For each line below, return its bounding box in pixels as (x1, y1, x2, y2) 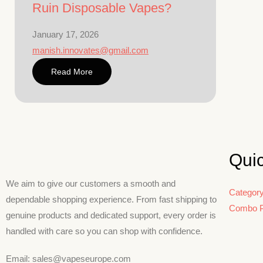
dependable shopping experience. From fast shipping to (6, 194, 217, 205)
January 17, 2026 (32, 29, 99, 39)
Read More (51, 67, 93, 76)
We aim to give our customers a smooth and (6, 178, 176, 189)
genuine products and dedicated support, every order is (6, 210, 216, 221)
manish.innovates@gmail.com (32, 45, 149, 55)
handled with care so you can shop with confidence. (6, 226, 203, 237)
